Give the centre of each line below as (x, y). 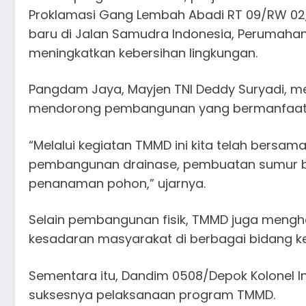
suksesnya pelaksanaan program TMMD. (152, 294)
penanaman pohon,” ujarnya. (117, 183)
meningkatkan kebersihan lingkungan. (143, 53)
